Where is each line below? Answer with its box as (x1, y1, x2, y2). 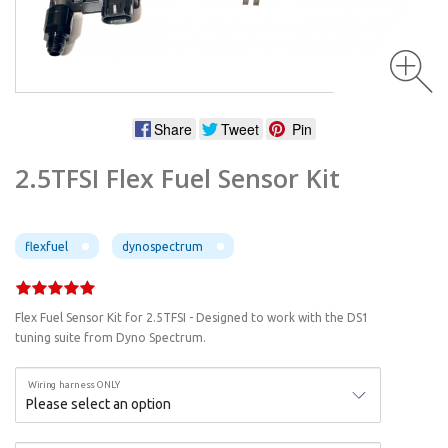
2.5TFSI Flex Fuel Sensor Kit (15, 161, 340, 195)
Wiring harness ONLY (28, 379, 121, 391)
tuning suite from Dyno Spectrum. (15, 331, 206, 345)
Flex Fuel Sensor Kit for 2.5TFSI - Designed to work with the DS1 (15, 311, 369, 325)
